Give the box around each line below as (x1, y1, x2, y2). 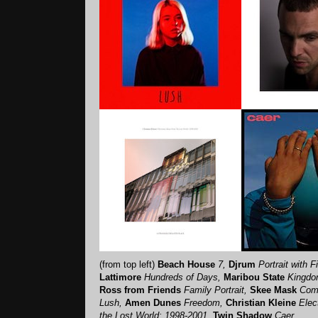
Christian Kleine (226, 297, 299, 308)
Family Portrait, (184, 285, 250, 295)
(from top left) (99, 259, 158, 270)
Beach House (158, 259, 218, 270)
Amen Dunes (125, 297, 184, 308)
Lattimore (99, 272, 141, 283)
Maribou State (224, 272, 287, 283)
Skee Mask (250, 285, 300, 295)
